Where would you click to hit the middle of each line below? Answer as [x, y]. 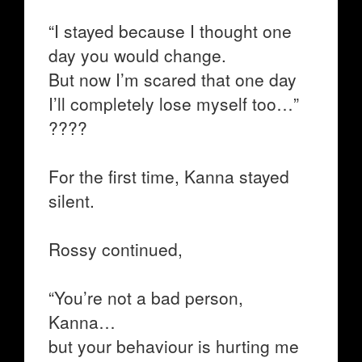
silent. [72, 200]
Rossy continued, [116, 249]
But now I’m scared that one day [173, 79]
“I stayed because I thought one [170, 31]
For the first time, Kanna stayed [169, 176]
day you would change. [137, 55]
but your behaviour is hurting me [174, 346]
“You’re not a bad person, [146, 297]
